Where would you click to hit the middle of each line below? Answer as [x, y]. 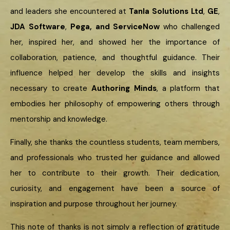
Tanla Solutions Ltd [166, 12]
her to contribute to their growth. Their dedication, [115, 173]
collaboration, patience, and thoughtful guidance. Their [115, 58]
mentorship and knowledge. [59, 119]
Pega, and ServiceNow [115, 27]
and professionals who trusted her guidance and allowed [115, 158]
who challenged [190, 27]
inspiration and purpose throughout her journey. [94, 204]
